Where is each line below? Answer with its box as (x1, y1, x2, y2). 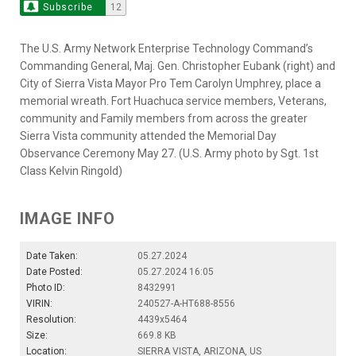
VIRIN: (26, 297, 52, 309)
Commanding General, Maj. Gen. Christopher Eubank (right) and (20, 59, 335, 72)
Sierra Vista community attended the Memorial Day (20, 129, 277, 142)
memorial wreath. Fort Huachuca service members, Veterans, (20, 94, 327, 107)
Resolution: (26, 313, 76, 325)
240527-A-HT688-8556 (137, 297, 235, 309)
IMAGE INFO (20, 208, 115, 228)
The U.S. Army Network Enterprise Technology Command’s (20, 41, 313, 55)
